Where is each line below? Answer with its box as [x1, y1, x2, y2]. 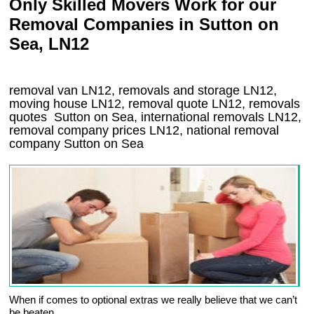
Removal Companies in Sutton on [9, 15, 280, 34]
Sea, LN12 [9, 34, 90, 54]
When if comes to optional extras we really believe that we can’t [9, 294, 298, 306]
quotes [9, 110, 51, 125]
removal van [9, 83, 82, 98]
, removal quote [121, 97, 212, 111]
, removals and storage [111, 83, 244, 98]
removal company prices [9, 123, 150, 138]
